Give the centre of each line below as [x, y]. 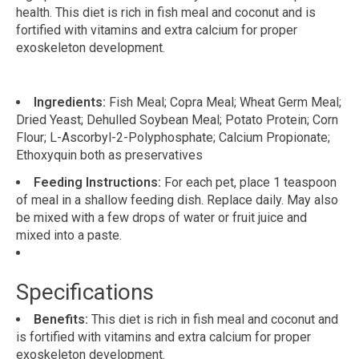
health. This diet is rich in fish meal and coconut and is [166, 13]
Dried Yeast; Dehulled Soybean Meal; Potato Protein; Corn [177, 120]
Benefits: [61, 319]
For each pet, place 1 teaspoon [250, 183]
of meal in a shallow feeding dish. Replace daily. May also [177, 200]
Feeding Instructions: [97, 183]
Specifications [85, 292]
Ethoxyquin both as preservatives [109, 155]
